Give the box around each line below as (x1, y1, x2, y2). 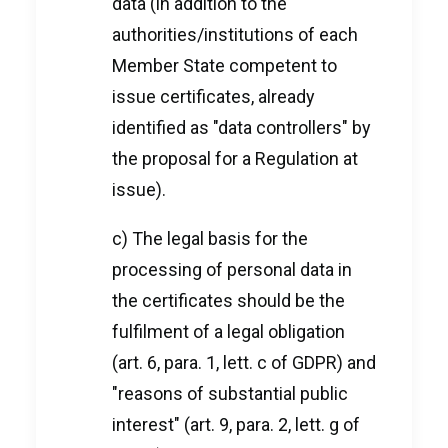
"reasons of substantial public (112, 383, 348, 404)
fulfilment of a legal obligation (112, 321, 345, 342)
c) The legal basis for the (112, 228, 308, 249)
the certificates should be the (112, 290, 345, 311)
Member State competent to (112, 55, 337, 76)
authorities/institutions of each (112, 24, 358, 45)
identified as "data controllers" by (112, 117, 371, 138)
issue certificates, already (112, 86, 315, 107)
